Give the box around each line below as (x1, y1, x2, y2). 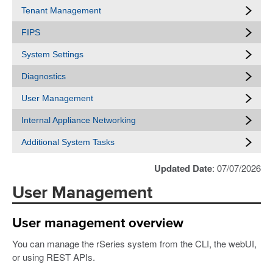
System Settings (21, 49, 83, 59)
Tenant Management (21, 5, 101, 15)
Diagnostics (21, 71, 66, 81)
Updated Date (154, 161, 212, 175)
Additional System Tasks (21, 137, 115, 147)
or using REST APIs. (12, 250, 95, 263)
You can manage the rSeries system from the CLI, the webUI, (12, 236, 257, 250)
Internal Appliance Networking (21, 115, 136, 125)
